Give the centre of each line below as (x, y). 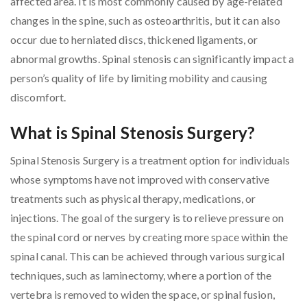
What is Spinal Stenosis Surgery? (133, 133)
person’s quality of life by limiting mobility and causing (139, 78)
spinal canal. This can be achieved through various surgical (147, 256)
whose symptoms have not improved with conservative (140, 180)
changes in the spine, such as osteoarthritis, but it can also (146, 21)
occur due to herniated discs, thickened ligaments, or (134, 40)
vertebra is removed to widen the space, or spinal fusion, (143, 295)
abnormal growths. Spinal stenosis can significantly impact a (152, 59)
